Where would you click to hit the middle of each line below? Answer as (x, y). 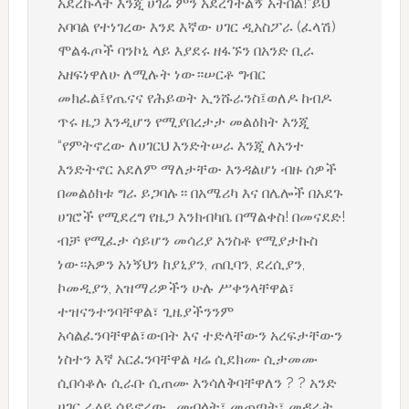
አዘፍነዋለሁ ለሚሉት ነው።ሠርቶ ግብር (161, 75)
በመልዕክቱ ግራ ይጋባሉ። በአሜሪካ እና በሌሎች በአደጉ (200, 194)
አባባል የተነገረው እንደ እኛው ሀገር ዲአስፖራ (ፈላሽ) (196, 27)
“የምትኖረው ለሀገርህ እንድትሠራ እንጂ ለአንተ (180, 146)
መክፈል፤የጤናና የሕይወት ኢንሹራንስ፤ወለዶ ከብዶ (194, 99)
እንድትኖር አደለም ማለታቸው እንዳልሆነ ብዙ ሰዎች (197, 170)
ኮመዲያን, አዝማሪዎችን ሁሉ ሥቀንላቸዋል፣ (176, 288)
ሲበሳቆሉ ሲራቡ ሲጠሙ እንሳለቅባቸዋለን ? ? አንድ (197, 383)
